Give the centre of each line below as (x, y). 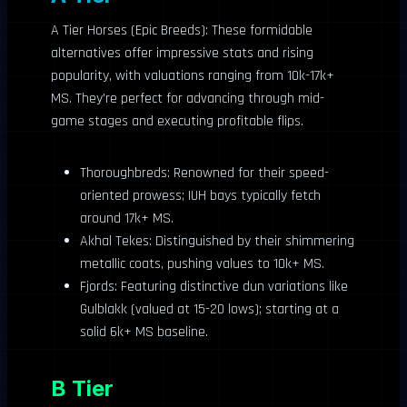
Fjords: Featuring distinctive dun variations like (214, 287)
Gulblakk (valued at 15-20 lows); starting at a (209, 309)
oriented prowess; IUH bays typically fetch (200, 196)
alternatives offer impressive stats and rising (182, 53)
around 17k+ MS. (127, 218)
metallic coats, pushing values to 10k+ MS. (202, 264)
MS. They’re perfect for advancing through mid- (188, 99)
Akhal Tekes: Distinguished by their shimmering (217, 241)
